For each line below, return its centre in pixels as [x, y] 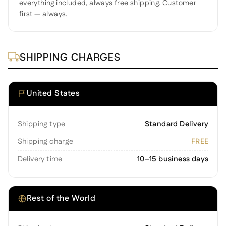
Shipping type [41, 124]
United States [53, 94]
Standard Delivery [177, 124]
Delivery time [40, 159]
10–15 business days [173, 159]
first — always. [43, 14]
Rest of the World [61, 198]
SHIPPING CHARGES [70, 57]
